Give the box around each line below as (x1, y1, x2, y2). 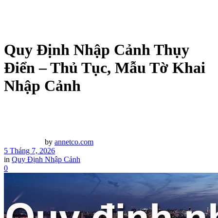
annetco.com (54, 137, 93, 146)
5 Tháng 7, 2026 (4, 146, 55, 155)
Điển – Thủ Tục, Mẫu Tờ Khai (4, 59, 205, 77)
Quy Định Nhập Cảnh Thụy (4, 41, 189, 59)
